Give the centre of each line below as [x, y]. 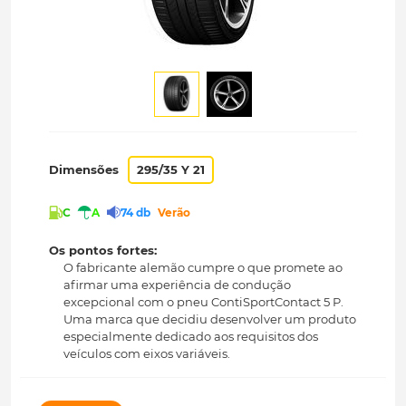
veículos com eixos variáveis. [147, 354]
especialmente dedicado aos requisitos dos [191, 337]
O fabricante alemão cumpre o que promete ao [203, 268]
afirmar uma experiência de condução [178, 285]
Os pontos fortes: [103, 251]
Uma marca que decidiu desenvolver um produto [210, 319]
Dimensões [84, 169]
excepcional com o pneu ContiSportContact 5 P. [204, 302]
